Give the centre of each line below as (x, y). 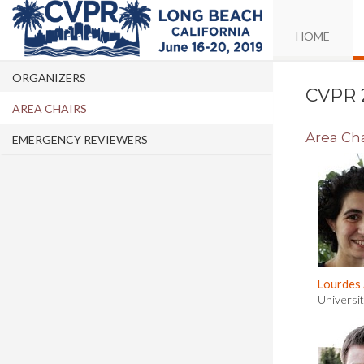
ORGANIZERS (49, 78)
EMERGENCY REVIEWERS (80, 139)
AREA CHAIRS (50, 108)
